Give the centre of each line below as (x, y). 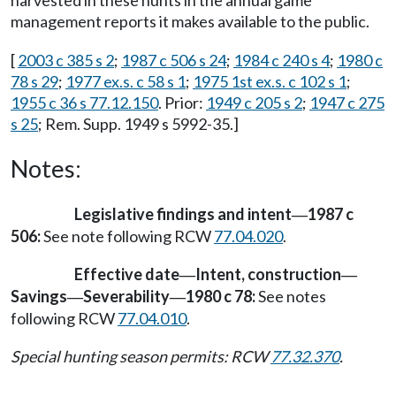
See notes (291, 297)
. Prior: (182, 103)
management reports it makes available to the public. (190, 21)
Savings (39, 297)
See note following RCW (127, 236)
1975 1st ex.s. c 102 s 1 (270, 81)
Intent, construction (268, 274)
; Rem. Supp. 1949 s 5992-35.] (138, 124)
